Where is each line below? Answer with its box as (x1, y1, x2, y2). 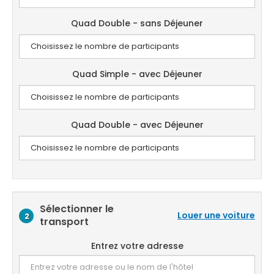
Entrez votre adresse (91, 240, 183, 252)
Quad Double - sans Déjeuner (71, 17, 203, 29)
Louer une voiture (177, 209, 255, 221)
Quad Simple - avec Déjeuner (72, 68, 202, 80)
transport (40, 215, 89, 229)
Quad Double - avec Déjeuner (70, 119, 204, 131)
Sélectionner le (40, 202, 114, 216)
